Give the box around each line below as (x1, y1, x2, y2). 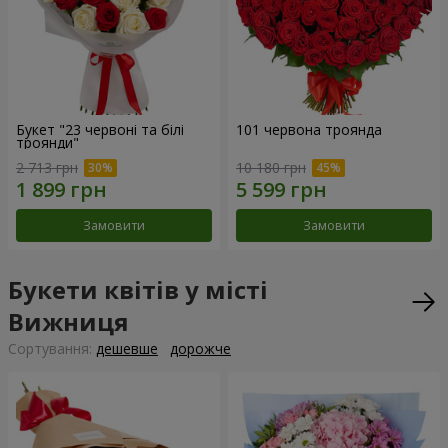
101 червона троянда (236, 119, 382, 139)
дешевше (96, 339, 158, 359)
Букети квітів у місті (8, 273, 268, 307)
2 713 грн (16, 158, 78, 178)
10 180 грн (236, 158, 306, 178)
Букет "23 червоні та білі (16, 119, 184, 139)
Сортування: (8, 339, 96, 359)
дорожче (170, 339, 231, 359)
